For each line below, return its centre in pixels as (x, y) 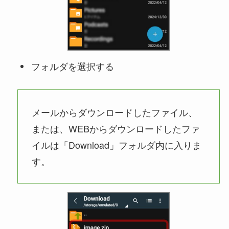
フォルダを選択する (72, 66)
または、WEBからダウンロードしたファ (116, 128)
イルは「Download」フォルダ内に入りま (116, 144)
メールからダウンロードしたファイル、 (114, 112)
